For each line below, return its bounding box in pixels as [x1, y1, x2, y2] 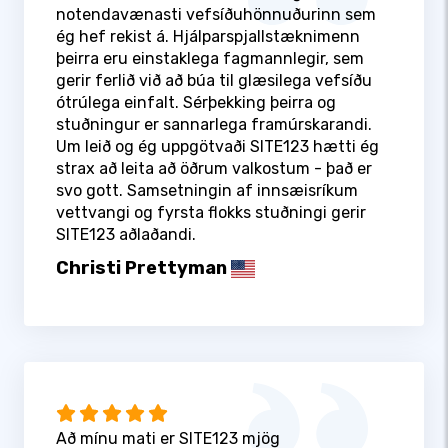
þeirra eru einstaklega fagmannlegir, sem [56, 49, 364, 69]
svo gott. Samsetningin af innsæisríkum [56, 181, 358, 201]
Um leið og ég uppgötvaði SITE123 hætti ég [56, 137, 379, 157]
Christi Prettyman [56, 257, 227, 280]
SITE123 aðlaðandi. [56, 225, 196, 245]
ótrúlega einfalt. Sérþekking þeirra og [56, 93, 336, 113]
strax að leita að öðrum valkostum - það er [56, 159, 372, 179]
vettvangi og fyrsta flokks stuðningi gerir [56, 203, 366, 223]
